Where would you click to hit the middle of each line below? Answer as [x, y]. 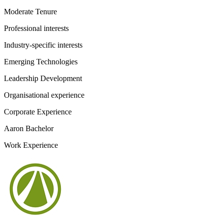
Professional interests [36, 28]
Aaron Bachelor [29, 128]
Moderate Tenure [30, 12]
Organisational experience [44, 95]
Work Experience [31, 145]
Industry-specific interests [43, 45]
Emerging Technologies [41, 62]
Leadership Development [43, 78]
